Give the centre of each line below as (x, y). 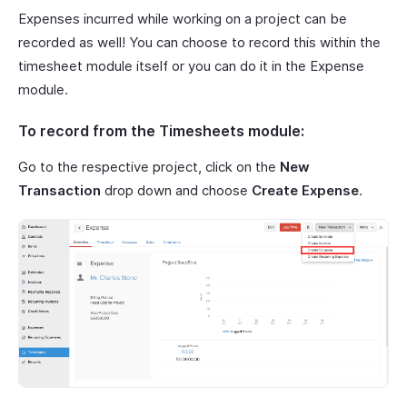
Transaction (60, 190)
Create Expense (305, 190)
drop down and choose (176, 190)
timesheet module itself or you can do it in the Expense (191, 65)
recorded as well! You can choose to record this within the (199, 42)
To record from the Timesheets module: (161, 130)
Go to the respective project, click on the (149, 166)
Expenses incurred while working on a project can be (183, 18)
